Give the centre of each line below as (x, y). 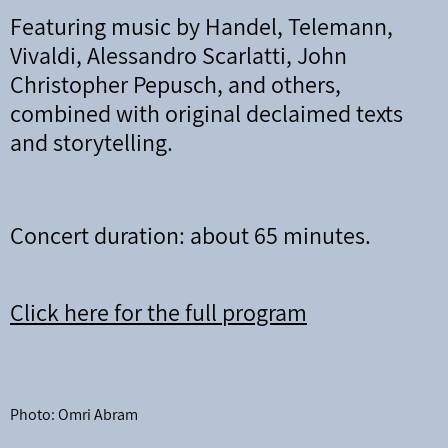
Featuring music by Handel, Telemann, (201, 26)
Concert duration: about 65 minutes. (190, 235)
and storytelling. (91, 142)
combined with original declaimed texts (206, 113)
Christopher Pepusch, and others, (175, 84)
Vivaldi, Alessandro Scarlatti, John (178, 55)
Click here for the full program (158, 312)
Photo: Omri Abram (74, 414)
